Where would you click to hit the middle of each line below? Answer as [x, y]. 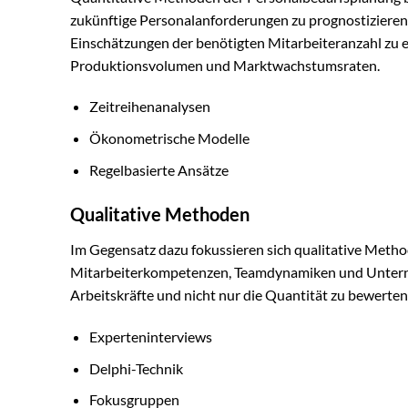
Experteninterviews [150, 337]
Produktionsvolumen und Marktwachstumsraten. [225, 65]
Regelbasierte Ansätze [158, 169]
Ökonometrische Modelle [169, 138]
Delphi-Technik [136, 368]
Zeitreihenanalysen [149, 107]
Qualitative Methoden [160, 214]
